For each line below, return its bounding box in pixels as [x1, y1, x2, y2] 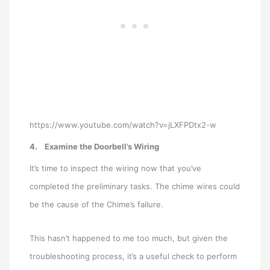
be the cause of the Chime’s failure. [30, 199, 164, 209]
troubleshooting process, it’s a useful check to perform [30, 251, 237, 262]
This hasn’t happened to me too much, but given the [30, 233, 228, 243]
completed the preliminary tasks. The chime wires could [30, 181, 240, 191]
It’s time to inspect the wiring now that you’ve [30, 163, 202, 173]
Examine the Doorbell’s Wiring [45, 141, 160, 151]
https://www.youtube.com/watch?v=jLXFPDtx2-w [30, 119, 217, 130]
